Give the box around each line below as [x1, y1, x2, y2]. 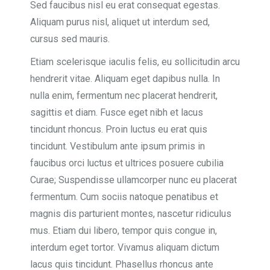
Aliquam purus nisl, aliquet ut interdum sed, [30, 16, 210, 28]
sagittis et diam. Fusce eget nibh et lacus [30, 106, 203, 118]
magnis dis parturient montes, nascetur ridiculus [30, 207, 231, 219]
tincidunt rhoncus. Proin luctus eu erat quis [30, 123, 207, 135]
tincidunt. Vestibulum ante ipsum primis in [30, 140, 205, 152]
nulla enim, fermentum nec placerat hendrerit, [30, 89, 218, 101]
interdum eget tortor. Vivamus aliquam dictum [30, 241, 219, 253]
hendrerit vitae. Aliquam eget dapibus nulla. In [30, 72, 220, 84]
